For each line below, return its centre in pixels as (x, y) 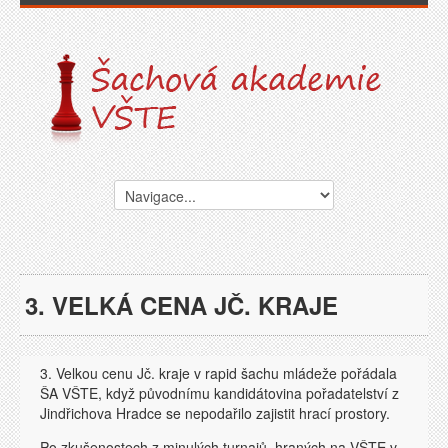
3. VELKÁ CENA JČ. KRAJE (181, 305)
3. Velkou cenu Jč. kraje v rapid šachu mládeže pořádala (218, 373)
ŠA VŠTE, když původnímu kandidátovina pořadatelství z (219, 393)
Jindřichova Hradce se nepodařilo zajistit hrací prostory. (215, 413)
